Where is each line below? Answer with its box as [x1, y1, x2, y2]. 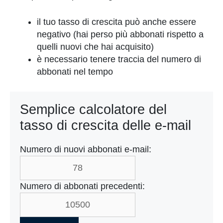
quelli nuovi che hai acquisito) [37, 42, 154, 52]
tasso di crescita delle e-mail [20, 118, 191, 133]
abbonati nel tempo [37, 67, 113, 77]
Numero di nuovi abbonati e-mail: [20, 144, 151, 154]
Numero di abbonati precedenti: [20, 181, 145, 191]
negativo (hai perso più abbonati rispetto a [37, 29, 204, 39]
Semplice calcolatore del [20, 102, 167, 117]
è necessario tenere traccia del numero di [37, 54, 201, 64]
